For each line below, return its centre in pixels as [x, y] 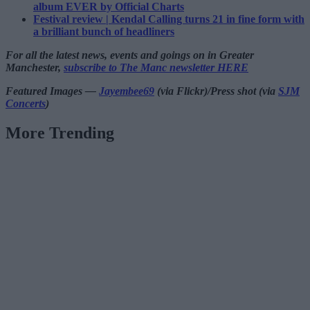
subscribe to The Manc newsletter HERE [156, 68]
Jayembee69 [127, 91]
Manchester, [35, 68]
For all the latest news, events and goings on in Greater [130, 55]
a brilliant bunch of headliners [104, 32]
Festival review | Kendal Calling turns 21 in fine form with [169, 19]
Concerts [26, 104]
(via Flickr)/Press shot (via [216, 91]
